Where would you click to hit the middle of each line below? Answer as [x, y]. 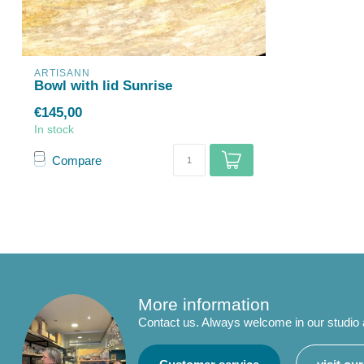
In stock [54, 129]
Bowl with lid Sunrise [103, 85]
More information [204, 304]
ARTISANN [62, 73]
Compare [77, 160]
